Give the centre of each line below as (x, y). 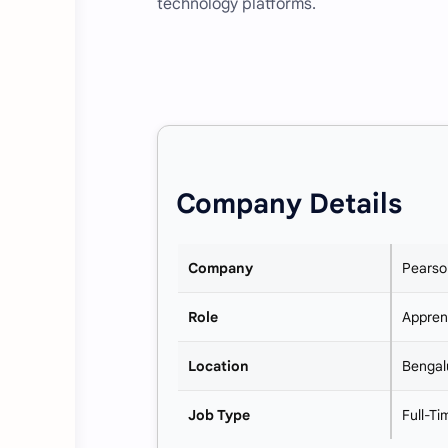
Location (218, 366)
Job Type (219, 415)
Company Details (289, 204)
